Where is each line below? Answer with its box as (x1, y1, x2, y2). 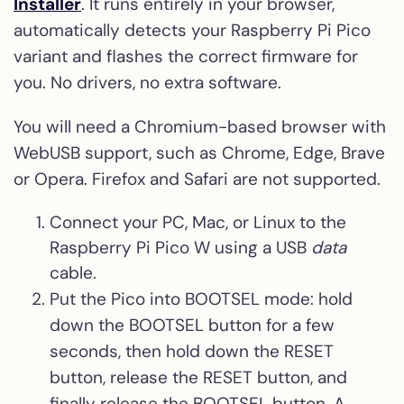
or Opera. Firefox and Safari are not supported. (14, 167, 381, 190)
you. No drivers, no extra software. (14, 70, 281, 94)
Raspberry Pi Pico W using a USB (50, 235, 311, 259)
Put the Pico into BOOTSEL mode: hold (50, 287, 353, 310)
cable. (50, 261, 96, 284)
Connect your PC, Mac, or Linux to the (50, 210, 346, 234)
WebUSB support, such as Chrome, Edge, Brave (14, 141, 385, 164)
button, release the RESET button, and (50, 365, 347, 389)
